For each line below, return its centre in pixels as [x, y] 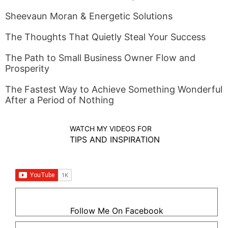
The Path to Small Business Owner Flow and [100, 58]
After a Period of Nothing [60, 100]
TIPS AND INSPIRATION [115, 139]
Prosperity [27, 68]
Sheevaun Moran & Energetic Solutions [89, 16]
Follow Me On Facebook [117, 211]
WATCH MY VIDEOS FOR [111, 129]
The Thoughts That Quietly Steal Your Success [105, 37]
